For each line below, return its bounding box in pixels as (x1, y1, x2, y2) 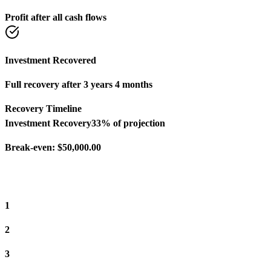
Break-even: (5, 142, 57, 152)
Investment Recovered (5, 54, 96, 65)
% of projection (101, 117, 165, 128)
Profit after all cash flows (5, 11, 106, 22)
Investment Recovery (5, 117, 91, 128)
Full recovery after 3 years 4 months (5, 79, 152, 90)
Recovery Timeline (5, 103, 82, 114)
